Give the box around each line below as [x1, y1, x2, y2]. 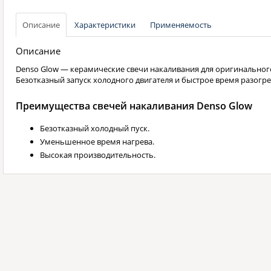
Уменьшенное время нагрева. [40, 136, 154, 148]
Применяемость [150, 19, 212, 31]
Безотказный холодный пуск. [40, 123, 149, 134]
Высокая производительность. [40, 149, 155, 161]
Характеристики [74, 19, 135, 31]
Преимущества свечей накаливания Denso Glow [16, 99, 252, 113]
